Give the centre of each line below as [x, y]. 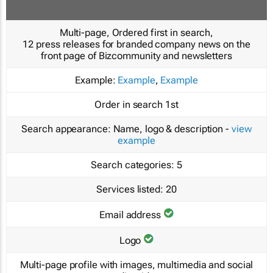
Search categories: [133, 165]
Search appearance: [66, 129]
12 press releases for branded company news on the [136, 44]
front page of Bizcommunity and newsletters [136, 55]
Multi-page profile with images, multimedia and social [136, 264]
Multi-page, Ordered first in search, [136, 32]
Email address [130, 214]
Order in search [129, 104]
